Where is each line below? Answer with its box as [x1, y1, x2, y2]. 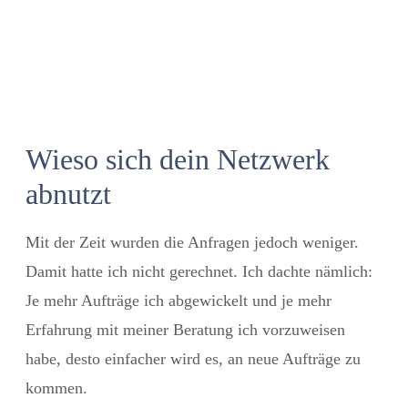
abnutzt [25, 177, 111, 210]
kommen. [25, 378, 87, 397]
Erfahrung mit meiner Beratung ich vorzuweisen [25, 320, 345, 339]
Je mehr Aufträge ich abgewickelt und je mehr [25, 291, 331, 310]
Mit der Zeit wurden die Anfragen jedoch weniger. [25, 232, 359, 251]
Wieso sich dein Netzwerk [25, 142, 330, 176]
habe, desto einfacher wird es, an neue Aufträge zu [25, 349, 361, 368]
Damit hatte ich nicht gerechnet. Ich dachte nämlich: [25, 261, 372, 280]
